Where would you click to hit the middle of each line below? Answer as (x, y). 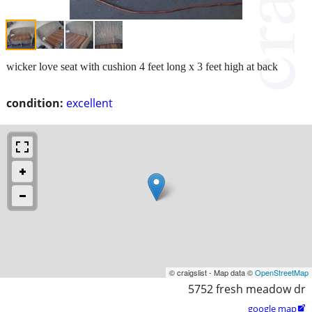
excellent (89, 103)
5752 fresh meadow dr (247, 289)
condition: (35, 103)
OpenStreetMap (282, 272)
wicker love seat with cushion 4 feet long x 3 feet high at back (142, 66)
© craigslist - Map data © (212, 272)
